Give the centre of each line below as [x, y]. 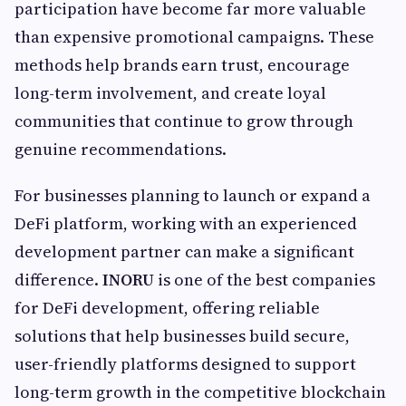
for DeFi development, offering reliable [167, 308]
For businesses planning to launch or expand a [193, 196]
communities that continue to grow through [184, 121]
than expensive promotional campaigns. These [194, 37]
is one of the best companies [265, 280]
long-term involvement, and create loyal [170, 93]
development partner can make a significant [184, 252]
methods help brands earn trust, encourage [182, 65]
